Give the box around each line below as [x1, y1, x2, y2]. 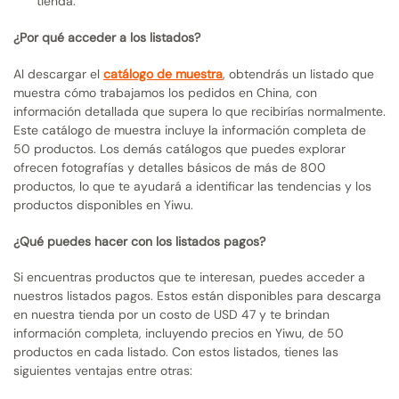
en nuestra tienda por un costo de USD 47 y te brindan [13, 306, 330, 323]
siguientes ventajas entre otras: [13, 362, 192, 379]
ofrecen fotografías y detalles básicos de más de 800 [13, 159, 326, 175]
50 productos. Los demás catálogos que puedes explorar [13, 140, 346, 157]
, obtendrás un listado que [223, 65, 374, 82]
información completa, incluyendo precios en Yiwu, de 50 [13, 325, 344, 342]
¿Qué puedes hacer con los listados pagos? [13, 232, 265, 249]
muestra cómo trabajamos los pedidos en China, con [13, 84, 317, 101]
